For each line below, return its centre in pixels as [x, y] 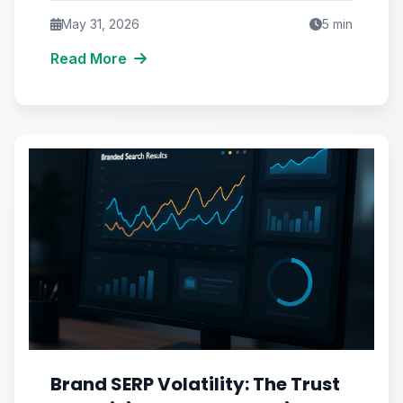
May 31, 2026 [100, 24]
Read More [89, 58]
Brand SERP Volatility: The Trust [195, 384]
